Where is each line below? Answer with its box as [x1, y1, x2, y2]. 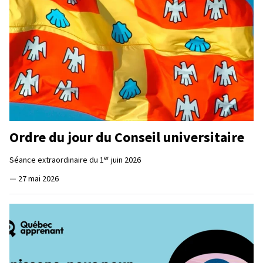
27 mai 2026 [18, 173, 59, 184]
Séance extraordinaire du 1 [9, 154, 104, 166]
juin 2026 [109, 154, 141, 166]
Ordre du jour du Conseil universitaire [9, 128, 244, 147]
